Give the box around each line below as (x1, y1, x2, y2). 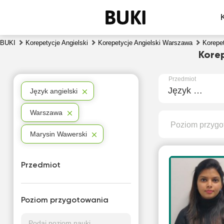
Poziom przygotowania (20, 196, 108, 204)
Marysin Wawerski (29, 130, 87, 138)
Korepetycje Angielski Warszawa (98, 39, 192, 46)
